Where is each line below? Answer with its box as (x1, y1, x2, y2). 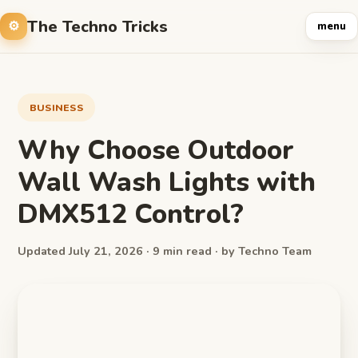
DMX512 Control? (18, 196, 244, 233)
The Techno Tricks (27, 15, 168, 38)
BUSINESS (30, 101, 83, 114)
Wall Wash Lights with (18, 164, 316, 201)
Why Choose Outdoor (18, 132, 294, 169)
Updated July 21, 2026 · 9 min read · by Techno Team (18, 243, 312, 259)
